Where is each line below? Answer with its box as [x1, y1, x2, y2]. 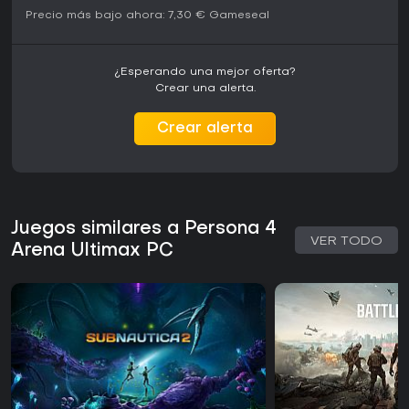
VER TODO [310, 236, 383, 248]
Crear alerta [157, 121, 253, 137]
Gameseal [209, 10, 269, 22]
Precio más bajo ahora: [26, 10, 164, 22]
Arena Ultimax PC [11, 242, 173, 261]
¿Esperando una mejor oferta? [114, 67, 296, 79]
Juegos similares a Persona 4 [11, 220, 277, 239]
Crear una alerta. [154, 83, 256, 95]
